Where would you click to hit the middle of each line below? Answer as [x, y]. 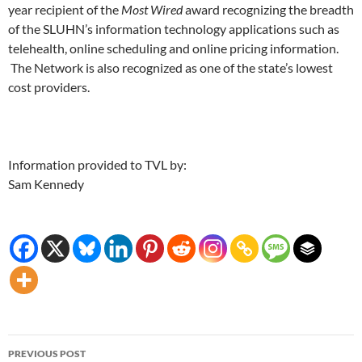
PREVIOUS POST [47, 354]
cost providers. [49, 87]
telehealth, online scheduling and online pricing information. [173, 48]
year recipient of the [65, 10]
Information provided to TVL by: [97, 165]
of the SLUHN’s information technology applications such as [174, 29]
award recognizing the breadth [268, 10]
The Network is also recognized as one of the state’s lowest [170, 68]
